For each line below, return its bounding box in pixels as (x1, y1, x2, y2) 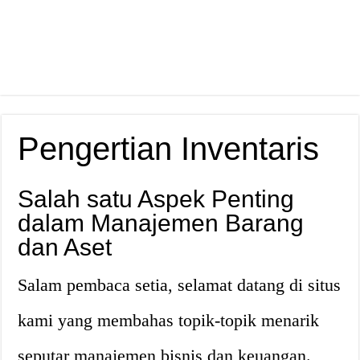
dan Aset (18, 234, 112, 260)
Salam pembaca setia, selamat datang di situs (18, 275, 342, 295)
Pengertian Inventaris (18, 131, 320, 166)
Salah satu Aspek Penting (18, 186, 295, 212)
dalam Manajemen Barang (18, 210, 305, 236)
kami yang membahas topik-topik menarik (18, 310, 320, 330)
